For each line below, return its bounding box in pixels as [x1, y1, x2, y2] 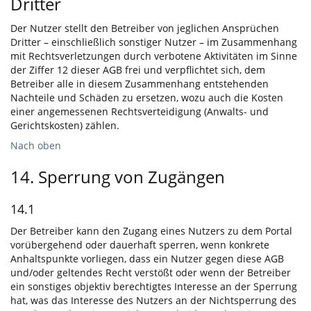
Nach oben [10, 138, 61, 152]
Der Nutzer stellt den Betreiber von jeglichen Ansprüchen [10, 21, 279, 35]
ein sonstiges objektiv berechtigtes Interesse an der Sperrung [10, 279, 297, 293]
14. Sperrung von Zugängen [10, 165, 225, 188]
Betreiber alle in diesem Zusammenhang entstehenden [10, 76, 269, 90]
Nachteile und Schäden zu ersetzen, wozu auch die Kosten [10, 90, 283, 104]
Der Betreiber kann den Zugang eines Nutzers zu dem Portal [10, 224, 292, 237]
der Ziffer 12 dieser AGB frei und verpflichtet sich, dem [10, 62, 265, 76]
